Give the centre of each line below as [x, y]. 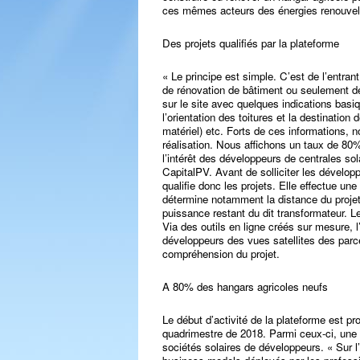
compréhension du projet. [221, 254]
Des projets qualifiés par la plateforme [251, 43]
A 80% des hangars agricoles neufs [245, 286]
